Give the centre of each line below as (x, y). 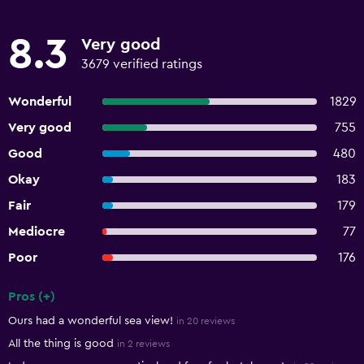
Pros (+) (32, 297)
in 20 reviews (206, 321)
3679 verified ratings (142, 64)
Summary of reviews (78, 310)
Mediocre (37, 232)
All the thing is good (61, 344)
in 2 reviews (143, 344)
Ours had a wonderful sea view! (91, 321)
